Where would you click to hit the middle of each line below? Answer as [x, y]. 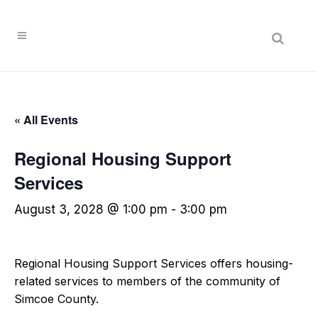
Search [81, 9]
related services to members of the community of [147, 281]
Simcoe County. [56, 299]
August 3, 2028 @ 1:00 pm [91, 209]
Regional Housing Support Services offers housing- [154, 263]
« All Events [46, 120]
